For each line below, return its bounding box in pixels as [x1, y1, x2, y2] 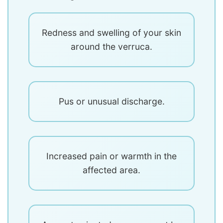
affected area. [83, 165, 140, 176]
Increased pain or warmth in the [46, 151, 177, 162]
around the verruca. [71, 41, 152, 52]
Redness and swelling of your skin [42, 27, 181, 38]
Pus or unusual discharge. [58, 96, 165, 107]
